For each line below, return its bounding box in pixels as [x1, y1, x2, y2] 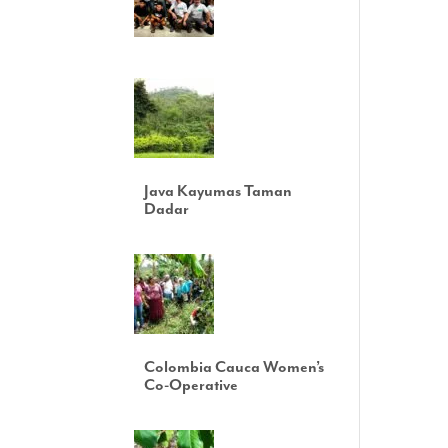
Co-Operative [144, 376, 239, 395]
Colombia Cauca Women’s [144, 358, 325, 377]
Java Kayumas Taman [144, 182, 293, 201]
